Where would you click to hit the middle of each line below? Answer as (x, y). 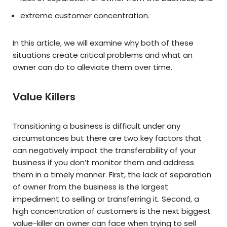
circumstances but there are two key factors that (107, 138)
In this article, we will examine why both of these (103, 43)
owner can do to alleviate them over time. (92, 67)
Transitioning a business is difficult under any (97, 126)
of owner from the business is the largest (90, 187)
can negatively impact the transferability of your (104, 150)
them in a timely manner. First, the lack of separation (112, 175)
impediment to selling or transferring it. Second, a (106, 199)
